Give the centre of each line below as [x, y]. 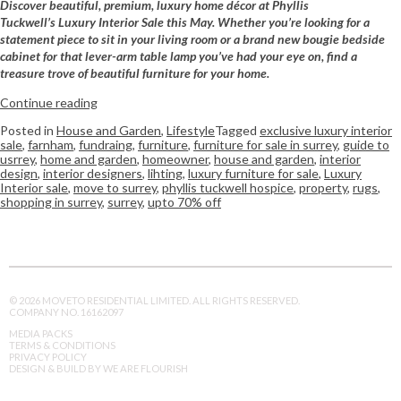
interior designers [93, 173]
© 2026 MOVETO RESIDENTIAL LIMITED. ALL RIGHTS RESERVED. [154, 300]
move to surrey [115, 187]
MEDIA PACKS [41, 333]
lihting [165, 173]
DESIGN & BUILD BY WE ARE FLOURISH [98, 368]
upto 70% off [184, 201]
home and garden [89, 158]
